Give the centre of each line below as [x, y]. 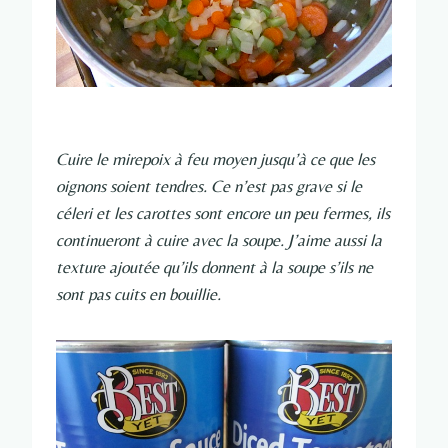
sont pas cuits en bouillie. [138, 294]
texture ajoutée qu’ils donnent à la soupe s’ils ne [214, 267]
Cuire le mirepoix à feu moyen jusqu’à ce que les [215, 159]
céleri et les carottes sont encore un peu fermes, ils [223, 213]
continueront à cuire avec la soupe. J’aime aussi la [219, 240]
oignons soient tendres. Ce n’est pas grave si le [209, 186]
